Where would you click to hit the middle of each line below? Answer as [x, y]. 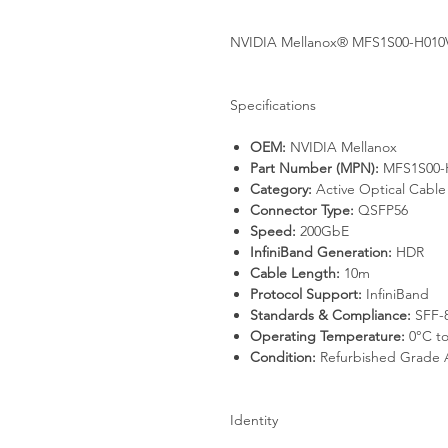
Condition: [283, 357]
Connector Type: [302, 210]
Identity [254, 420]
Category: [281, 189]
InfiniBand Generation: [321, 252]
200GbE [322, 231]
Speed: [273, 231]
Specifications [273, 105]
